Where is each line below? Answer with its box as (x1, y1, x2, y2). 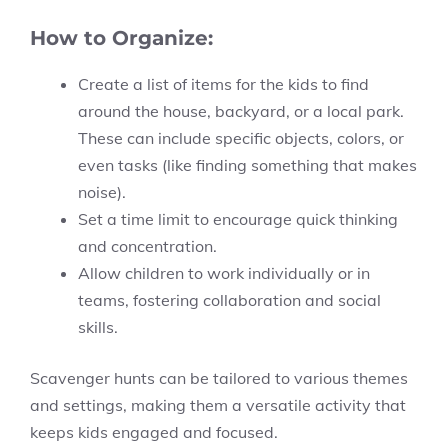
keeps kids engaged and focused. (30, 422, 278, 442)
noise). (78, 182, 126, 202)
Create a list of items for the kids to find (78, 74, 369, 94)
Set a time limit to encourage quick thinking (78, 209, 398, 229)
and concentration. (78, 236, 217, 256)
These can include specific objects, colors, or (78, 128, 404, 148)
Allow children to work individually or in (78, 263, 370, 283)
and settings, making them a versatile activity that (30, 395, 406, 415)
